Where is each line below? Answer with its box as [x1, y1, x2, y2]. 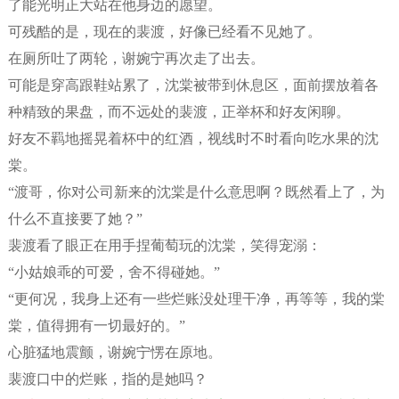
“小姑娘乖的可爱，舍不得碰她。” [7, 265, 220, 280]
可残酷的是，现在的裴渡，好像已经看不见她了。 [7, 24, 322, 39]
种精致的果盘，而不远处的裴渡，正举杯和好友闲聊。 [7, 104, 350, 119]
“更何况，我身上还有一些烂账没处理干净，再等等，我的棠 [7, 291, 385, 306]
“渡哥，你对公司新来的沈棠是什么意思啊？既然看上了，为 [7, 184, 385, 199]
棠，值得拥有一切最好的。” [7, 318, 185, 333]
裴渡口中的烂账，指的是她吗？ [7, 371, 208, 387]
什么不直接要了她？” [7, 211, 142, 226]
